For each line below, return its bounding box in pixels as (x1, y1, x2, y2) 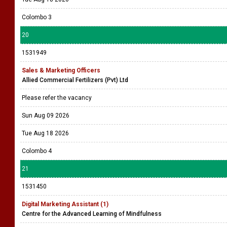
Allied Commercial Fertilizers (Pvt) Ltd (22, 77, 128, 84)
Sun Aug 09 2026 (22, 112, 69, 119)
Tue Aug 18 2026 (22, 130, 69, 137)
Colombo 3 (22, 14, 52, 21)
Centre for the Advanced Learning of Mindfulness (22, 210, 162, 217)
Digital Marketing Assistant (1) (22, 201, 108, 208)
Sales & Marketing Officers (22, 67, 100, 74)
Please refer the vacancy (22, 94, 93, 101)
